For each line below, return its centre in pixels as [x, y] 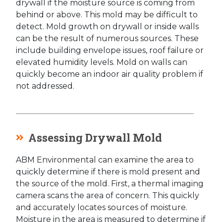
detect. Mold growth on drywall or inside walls [107, 27]
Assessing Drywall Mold [95, 138]
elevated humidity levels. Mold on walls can [102, 62]
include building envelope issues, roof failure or [110, 51]
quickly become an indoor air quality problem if [110, 74]
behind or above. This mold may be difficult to [107, 15]
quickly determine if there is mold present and [108, 172]
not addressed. [45, 86]
